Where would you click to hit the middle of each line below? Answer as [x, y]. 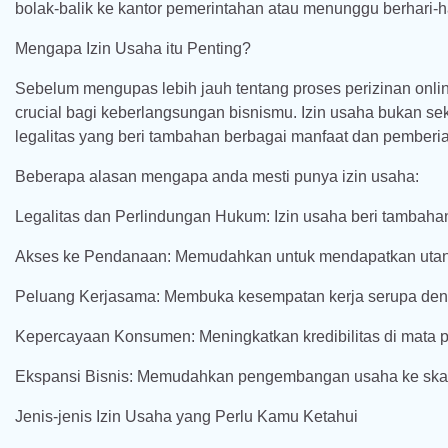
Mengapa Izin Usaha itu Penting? [133, 48]
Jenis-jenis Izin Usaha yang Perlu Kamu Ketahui [186, 416]
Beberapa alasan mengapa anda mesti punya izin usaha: [217, 176]
